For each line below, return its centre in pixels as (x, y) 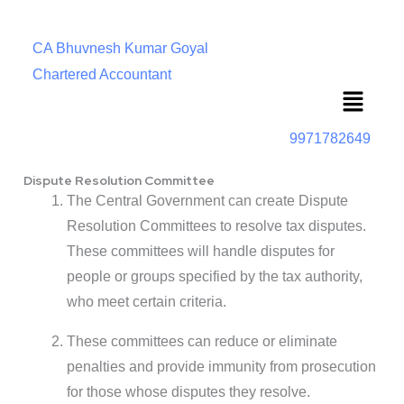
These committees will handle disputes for (201, 252)
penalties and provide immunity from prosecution (221, 367)
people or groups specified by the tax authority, (215, 277)
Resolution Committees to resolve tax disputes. (216, 226)
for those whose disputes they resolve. (188, 392)
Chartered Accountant (102, 74)
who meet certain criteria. (147, 302)
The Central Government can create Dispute (207, 201)
